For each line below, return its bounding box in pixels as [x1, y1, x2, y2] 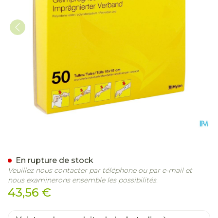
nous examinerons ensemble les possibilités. [8, 176, 158, 184]
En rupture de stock [16, 156, 93, 165]
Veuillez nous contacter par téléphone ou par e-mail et [8, 166, 192, 175]
